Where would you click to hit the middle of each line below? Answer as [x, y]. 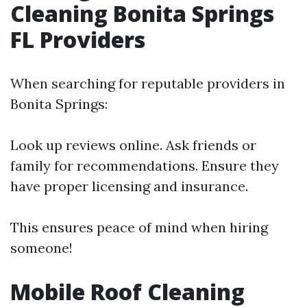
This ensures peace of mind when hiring [139, 227]
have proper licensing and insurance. [129, 186]
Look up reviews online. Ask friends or [133, 145]
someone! [41, 248]
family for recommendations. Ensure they [145, 165]
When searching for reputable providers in [148, 83]
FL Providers [78, 39]
